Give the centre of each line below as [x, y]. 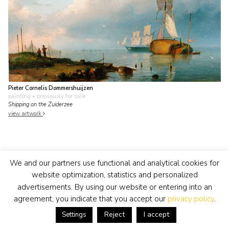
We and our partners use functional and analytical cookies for [114, 163]
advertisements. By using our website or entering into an [114, 187]
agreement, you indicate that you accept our [90, 199]
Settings [74, 215]
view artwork [26, 114]
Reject [114, 214]
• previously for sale [58, 96]
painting [19, 96]
